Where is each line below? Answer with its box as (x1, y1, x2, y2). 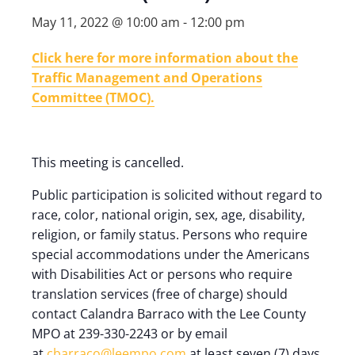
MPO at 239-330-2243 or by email (32, 325, 227, 342)
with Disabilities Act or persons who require (32, 265, 292, 283)
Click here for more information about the (32, 49, 298, 67)
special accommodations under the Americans (32, 246, 310, 263)
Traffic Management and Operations (32, 69, 262, 86)
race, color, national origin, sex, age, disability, (32, 206, 305, 223)
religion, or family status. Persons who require (32, 226, 307, 243)
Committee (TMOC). (32, 89, 155, 106)
